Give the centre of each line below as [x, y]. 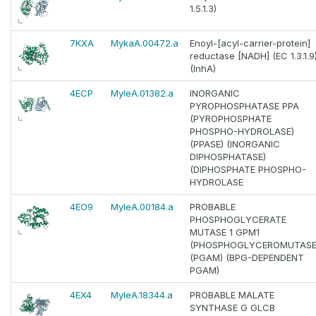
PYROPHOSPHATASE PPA [244, 106]
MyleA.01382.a [142, 93]
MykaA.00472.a [145, 43]
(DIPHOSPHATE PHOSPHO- [248, 170]
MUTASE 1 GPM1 [225, 232]
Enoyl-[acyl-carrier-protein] [250, 43]
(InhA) [203, 69]
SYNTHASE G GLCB [232, 308]
